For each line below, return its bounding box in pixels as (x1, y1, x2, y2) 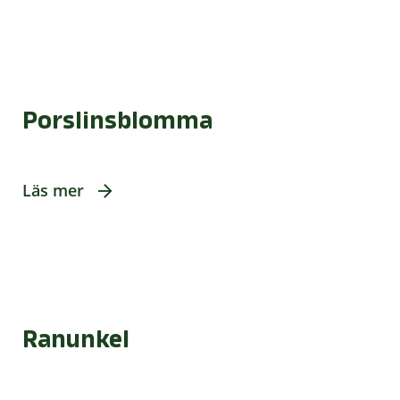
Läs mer (22, 179, 84, 201)
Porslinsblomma (22, 109, 212, 133)
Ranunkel (22, 328, 129, 352)
